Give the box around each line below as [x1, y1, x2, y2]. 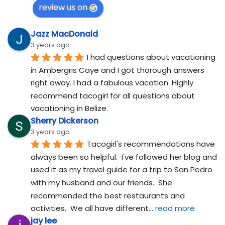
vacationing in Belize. [31, 103, 108, 114]
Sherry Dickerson [31, 115, 98, 127]
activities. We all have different [31, 203, 149, 214]
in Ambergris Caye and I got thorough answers [31, 64, 204, 75]
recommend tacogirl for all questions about [31, 90, 195, 101]
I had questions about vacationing [87, 52, 215, 63]
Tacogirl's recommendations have [87, 139, 215, 150]
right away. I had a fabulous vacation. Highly [31, 77, 193, 88]
